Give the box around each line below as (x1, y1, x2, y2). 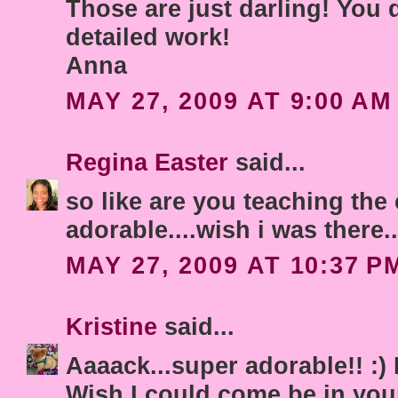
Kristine (66, 313, 158, 341)
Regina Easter (66, 148, 229, 177)
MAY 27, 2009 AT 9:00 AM (66, 87, 392, 115)
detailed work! (66, 22, 231, 51)
